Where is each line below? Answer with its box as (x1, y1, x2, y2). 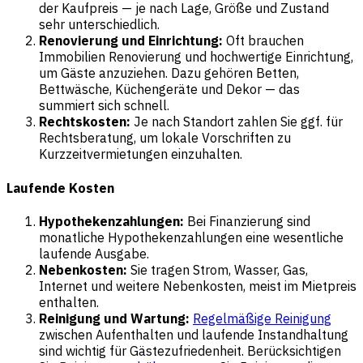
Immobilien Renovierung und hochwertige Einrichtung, (39, 49, 353, 66)
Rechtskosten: (39, 113, 130, 130)
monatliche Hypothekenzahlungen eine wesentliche (39, 229, 344, 246)
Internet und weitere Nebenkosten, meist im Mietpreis (39, 278, 357, 294)
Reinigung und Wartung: (39, 310, 190, 327)
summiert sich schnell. (39, 97, 169, 114)
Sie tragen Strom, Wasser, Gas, (127, 262, 308, 278)
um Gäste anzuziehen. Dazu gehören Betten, (39, 65, 299, 82)
